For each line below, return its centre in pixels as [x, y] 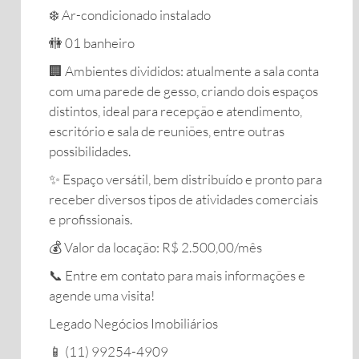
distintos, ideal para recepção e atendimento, [175, 111]
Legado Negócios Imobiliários [133, 323]
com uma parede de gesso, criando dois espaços [184, 91]
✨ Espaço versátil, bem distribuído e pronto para [186, 179]
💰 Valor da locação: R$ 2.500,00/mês [155, 247]
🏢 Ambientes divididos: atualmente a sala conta [184, 71]
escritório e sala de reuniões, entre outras [167, 131]
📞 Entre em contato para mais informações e [177, 275]
